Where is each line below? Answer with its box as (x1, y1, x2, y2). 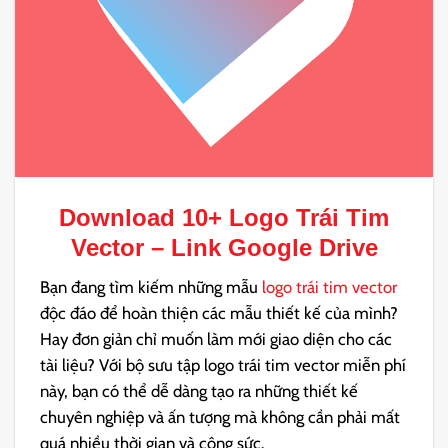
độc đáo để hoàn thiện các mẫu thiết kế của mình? (40, 303, 399, 324)
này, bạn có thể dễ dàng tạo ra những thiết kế (40, 381, 359, 402)
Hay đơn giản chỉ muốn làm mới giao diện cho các (40, 329, 393, 350)
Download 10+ (59, 204, 229, 231)
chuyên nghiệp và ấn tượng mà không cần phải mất (40, 407, 401, 428)
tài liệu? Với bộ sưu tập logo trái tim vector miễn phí (40, 355, 407, 376)
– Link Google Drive (143, 234, 378, 261)
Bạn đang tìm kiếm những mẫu (40, 277, 263, 298)
